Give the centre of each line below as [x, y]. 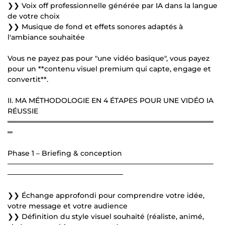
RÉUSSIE [23, 111]
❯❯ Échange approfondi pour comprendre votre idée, [106, 195]
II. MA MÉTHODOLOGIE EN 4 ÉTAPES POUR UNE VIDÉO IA [110, 100]
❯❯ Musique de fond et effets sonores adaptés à [95, 26]
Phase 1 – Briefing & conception [65, 153]
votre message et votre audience [68, 206]
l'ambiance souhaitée [46, 37]
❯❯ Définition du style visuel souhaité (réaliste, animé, [106, 216]
